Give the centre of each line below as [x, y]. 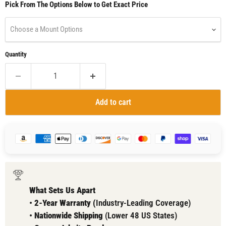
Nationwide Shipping [69, 216]
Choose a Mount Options [46, 30]
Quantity [16, 54]
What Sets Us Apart [62, 190]
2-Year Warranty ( [65, 203]
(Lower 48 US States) [140, 216]
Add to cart [113, 102]
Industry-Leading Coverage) [143, 203]
